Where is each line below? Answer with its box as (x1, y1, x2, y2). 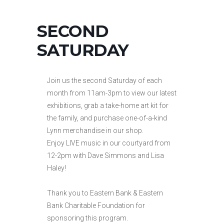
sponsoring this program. (47, 214, 128, 222)
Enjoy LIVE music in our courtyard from (47, 139, 170, 147)
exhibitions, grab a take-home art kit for (47, 101, 168, 109)
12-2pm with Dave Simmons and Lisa (47, 151, 164, 159)
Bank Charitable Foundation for (47, 201, 145, 209)
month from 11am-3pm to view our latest (47, 89, 176, 97)
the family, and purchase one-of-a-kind (47, 114, 167, 122)
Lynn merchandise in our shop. (47, 126, 143, 134)
